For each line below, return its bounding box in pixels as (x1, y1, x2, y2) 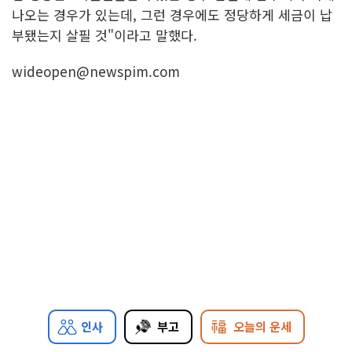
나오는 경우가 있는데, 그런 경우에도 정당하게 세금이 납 (12, 5, 332, 25)
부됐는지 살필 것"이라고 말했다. (12, 25, 197, 46)
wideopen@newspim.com (12, 61, 180, 82)
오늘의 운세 (233, 317, 291, 335)
